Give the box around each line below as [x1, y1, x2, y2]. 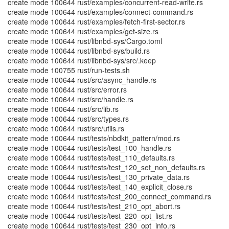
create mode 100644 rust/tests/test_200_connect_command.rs [8, 191, 211, 201]
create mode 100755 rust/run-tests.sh [8, 65, 130, 75]
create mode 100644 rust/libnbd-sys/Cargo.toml [8, 36, 162, 46]
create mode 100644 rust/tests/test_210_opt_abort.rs [8, 201, 180, 211]
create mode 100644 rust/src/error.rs [8, 84, 127, 95]
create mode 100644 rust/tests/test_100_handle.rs [8, 143, 171, 153]
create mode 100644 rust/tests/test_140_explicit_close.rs [8, 181, 192, 192]
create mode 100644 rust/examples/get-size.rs [8, 26, 158, 36]
